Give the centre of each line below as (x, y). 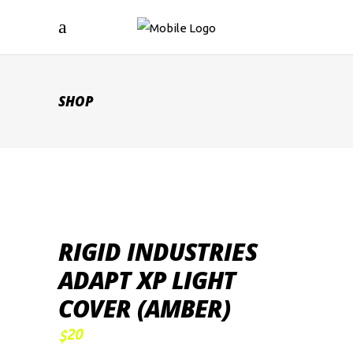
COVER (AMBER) (145, 308)
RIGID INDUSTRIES (158, 252)
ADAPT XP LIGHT (147, 280)
